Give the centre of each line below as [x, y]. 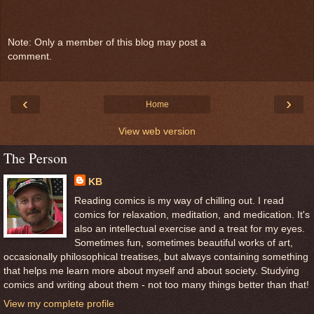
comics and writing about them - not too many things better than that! [156, 284]
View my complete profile [59, 304]
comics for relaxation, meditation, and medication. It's [192, 214]
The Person [35, 158]
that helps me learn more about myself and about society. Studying [151, 270]
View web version [157, 131]
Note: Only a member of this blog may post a [107, 42]
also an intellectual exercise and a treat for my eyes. [189, 228]
